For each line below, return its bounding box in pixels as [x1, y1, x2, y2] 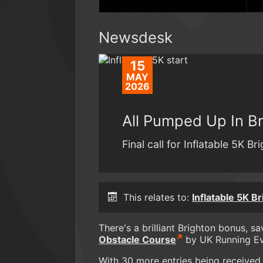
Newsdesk [99, 28, 173, 46]
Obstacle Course [99, 233, 176, 245]
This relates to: [123, 191, 192, 203]
